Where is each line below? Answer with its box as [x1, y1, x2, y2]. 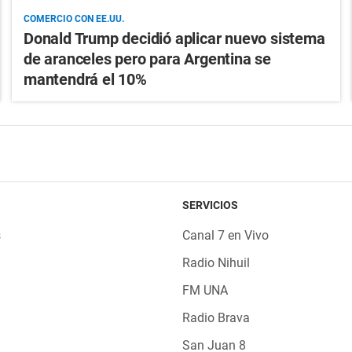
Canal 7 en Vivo [181, 228, 269, 244]
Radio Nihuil [181, 255, 250, 271]
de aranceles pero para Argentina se [23, 49, 271, 69]
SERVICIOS [181, 199, 238, 212]
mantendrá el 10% [23, 70, 147, 90]
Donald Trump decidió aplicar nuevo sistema [23, 29, 325, 49]
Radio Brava [181, 310, 250, 326]
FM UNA [181, 283, 228, 299]
